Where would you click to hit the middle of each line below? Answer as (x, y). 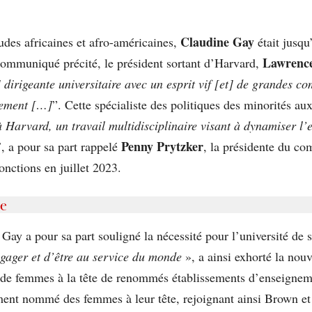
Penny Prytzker (162, 146)
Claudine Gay (217, 41)
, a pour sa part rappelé (61, 146)
